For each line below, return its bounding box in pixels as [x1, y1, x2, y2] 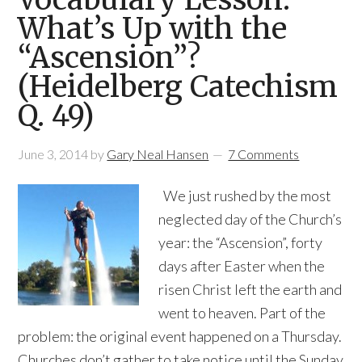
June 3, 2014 [18, 146, 89, 162]
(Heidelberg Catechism [18, 69, 339, 105]
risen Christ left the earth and [158, 280, 343, 298]
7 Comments [228, 146, 300, 162]
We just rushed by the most [158, 187, 332, 204]
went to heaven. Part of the [158, 304, 326, 322]
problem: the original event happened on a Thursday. [18, 327, 343, 345]
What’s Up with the [18, 11, 288, 47]
